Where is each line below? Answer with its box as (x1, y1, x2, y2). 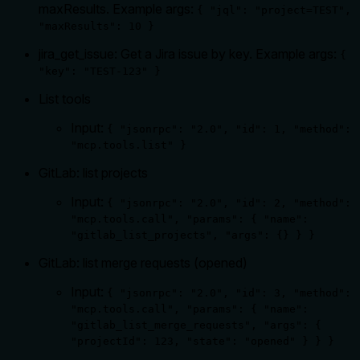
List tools (39, 90, 91, 107)
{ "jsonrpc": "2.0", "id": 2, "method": (107, 196, 351, 209)
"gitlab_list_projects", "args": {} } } (71, 228, 315, 241)
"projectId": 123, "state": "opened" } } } (71, 334, 334, 347)
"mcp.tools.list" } (71, 138, 186, 151)
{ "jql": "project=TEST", (197, 3, 351, 16)
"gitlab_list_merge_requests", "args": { (71, 318, 321, 331)
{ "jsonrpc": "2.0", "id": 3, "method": (107, 286, 351, 299)
